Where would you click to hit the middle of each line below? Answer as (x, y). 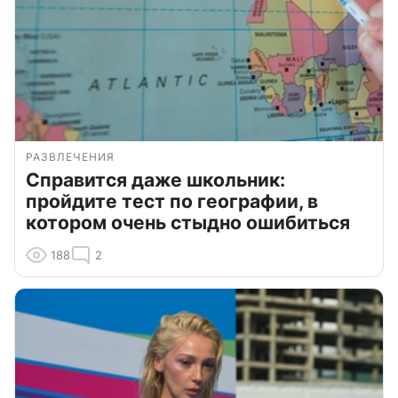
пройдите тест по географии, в (172, 201)
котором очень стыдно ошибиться (188, 222)
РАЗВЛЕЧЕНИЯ (70, 156)
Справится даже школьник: (155, 179)
